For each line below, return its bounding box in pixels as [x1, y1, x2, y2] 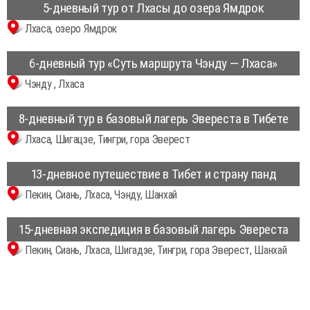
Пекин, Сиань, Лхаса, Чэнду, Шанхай [25, 188, 178, 201]
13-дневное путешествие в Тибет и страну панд [30, 166, 277, 182]
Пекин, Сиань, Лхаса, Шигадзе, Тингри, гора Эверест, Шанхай [25, 244, 287, 257]
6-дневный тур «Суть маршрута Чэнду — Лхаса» [28, 55, 278, 71]
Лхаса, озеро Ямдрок [25, 22, 117, 35]
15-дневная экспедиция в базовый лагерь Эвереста [18, 221, 289, 237]
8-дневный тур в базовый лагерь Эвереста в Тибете [18, 111, 289, 127]
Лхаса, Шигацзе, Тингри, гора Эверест [25, 133, 190, 146]
